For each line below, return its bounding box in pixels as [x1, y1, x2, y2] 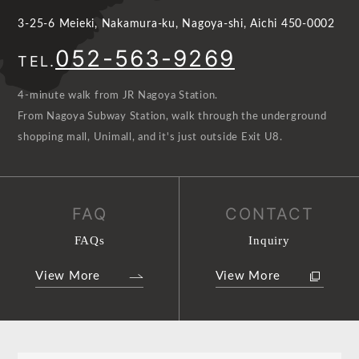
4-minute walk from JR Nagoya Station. [18, 91, 219, 102]
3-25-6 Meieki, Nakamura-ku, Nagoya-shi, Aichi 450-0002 [18, 18, 335, 30]
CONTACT [224, 204, 314, 224]
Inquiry [248, 234, 290, 248]
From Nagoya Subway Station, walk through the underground [18, 111, 327, 123]
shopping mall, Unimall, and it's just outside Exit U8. [18, 132, 283, 143]
